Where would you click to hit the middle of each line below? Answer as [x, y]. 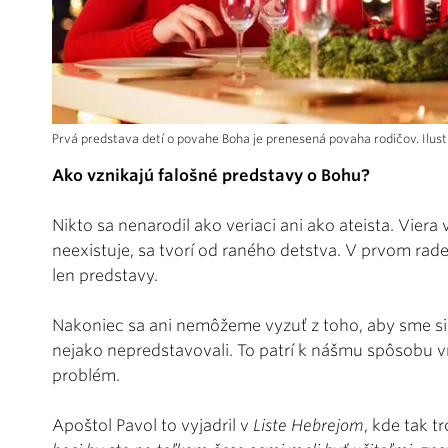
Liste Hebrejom [308, 426]
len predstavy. [105, 276]
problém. [86, 376]
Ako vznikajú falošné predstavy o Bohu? [211, 176]
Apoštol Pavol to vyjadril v [152, 426]
